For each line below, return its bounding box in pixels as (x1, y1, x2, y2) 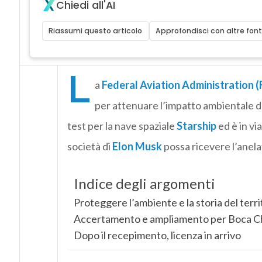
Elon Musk (112, 140, 162, 153)
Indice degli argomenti (73, 175, 215, 192)
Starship (176, 119, 216, 133)
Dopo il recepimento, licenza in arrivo (73, 229, 241, 242)
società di (67, 140, 112, 153)
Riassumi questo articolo (49, 26, 143, 36)
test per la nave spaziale (67, 119, 177, 133)
